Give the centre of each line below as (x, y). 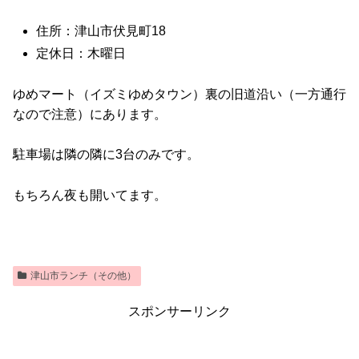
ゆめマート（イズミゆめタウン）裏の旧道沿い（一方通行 (179, 94)
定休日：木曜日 (81, 53)
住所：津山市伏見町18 (101, 30)
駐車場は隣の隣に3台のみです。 (106, 155)
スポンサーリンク (179, 312)
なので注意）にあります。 (90, 114)
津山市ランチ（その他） (83, 276)
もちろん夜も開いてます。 (90, 195)
